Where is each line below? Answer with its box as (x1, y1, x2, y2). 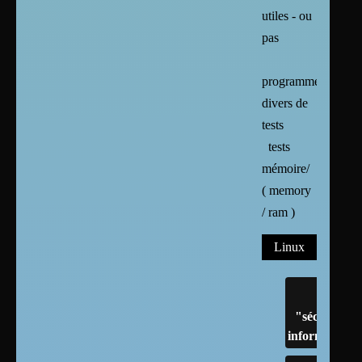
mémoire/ (262, 161, 310, 175)
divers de (262, 95, 309, 110)
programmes (262, 74, 326, 88)
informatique (288, 328, 360, 343)
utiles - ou (262, 8, 313, 23)
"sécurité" (295, 309, 352, 323)
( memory (262, 183, 312, 197)
